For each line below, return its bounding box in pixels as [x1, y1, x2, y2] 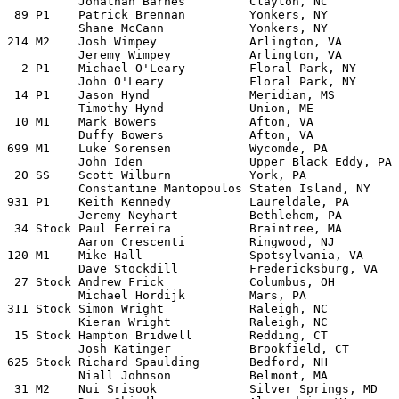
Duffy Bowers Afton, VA [7, 128, 164, 142]
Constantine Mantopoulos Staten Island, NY [7, 182, 370, 195]
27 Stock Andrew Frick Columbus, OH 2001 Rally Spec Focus [7, 275, 335, 289]
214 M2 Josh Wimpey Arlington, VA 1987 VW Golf [7, 35, 342, 48]
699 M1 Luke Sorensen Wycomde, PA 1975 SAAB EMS [7, 142, 328, 155]
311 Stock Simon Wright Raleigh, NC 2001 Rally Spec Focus [7, 302, 328, 315]
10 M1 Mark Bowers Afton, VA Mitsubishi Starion [7, 115, 157, 128]
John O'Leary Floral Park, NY [7, 75, 356, 88]
